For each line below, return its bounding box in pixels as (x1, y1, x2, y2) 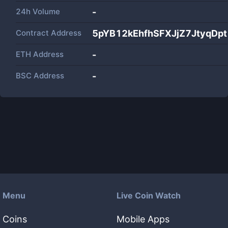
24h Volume (16, 7, 60, 16)
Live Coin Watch (117, 190, 181, 201)
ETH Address (16, 49, 64, 59)
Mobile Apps (117, 214, 169, 224)
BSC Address (16, 71, 64, 80)
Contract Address (16, 28, 81, 38)
